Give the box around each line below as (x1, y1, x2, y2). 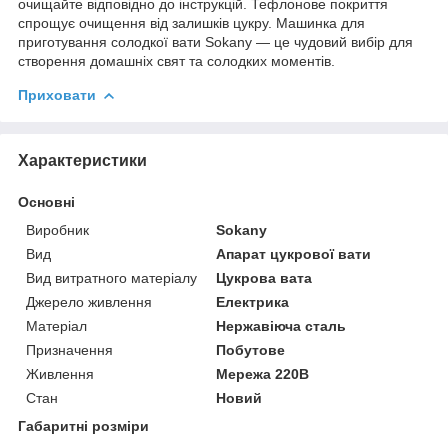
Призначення (26, 341, 113, 358)
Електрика (216, 293, 290, 310)
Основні (18, 193, 75, 210)
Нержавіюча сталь (216, 317, 347, 334)
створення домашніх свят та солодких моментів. (18, 52, 335, 69)
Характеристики (18, 151, 147, 169)
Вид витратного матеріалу (26, 269, 197, 286)
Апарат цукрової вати (216, 245, 372, 262)
